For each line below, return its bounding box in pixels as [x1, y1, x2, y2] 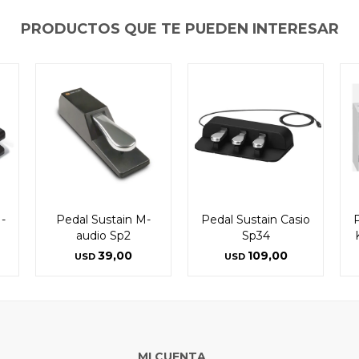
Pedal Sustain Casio [201, 212, 310, 227]
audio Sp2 [76, 228, 131, 243]
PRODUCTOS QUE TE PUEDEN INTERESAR [20, 19, 339, 38]
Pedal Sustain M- [56, 212, 151, 227]
